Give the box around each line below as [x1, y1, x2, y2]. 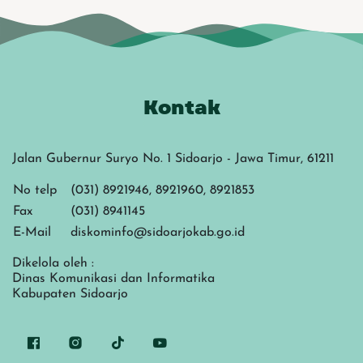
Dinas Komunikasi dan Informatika [12, 272, 215, 286]
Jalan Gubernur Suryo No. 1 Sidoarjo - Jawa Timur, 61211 [12, 152, 334, 166]
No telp [13, 184, 57, 198]
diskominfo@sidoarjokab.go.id [70, 226, 245, 240]
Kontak [143, 93, 220, 122]
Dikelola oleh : [12, 257, 94, 271]
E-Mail [13, 226, 51, 240]
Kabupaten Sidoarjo [12, 288, 128, 301]
